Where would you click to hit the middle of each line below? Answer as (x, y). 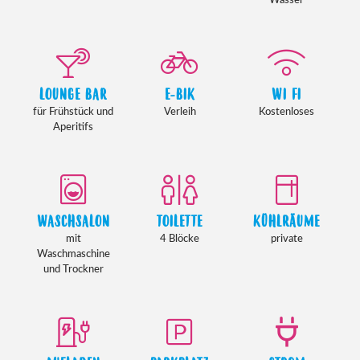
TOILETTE (180, 222)
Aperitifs (74, 127)
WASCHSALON (73, 222)
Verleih (180, 111)
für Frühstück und (74, 111)
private (286, 238)
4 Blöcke (180, 238)
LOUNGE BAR (74, 95)
